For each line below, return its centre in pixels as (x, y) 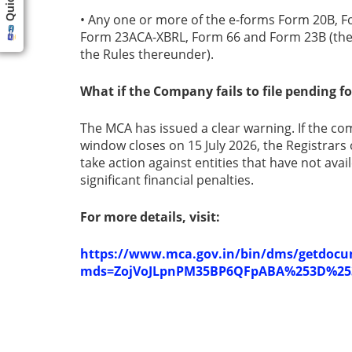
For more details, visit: (150, 217)
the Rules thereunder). (147, 55)
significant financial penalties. (167, 180)
